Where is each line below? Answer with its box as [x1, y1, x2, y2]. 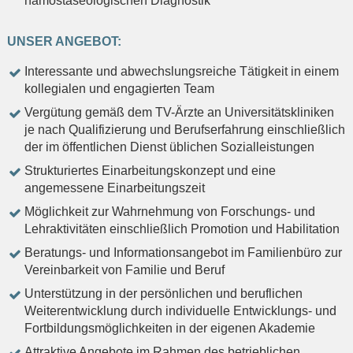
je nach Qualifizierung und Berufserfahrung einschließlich [24, 123, 345, 137]
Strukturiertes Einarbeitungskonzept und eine [24, 164, 276, 178]
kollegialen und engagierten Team [24, 82, 214, 96]
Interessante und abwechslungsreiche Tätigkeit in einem [24, 65, 339, 79]
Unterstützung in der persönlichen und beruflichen [24, 287, 303, 301]
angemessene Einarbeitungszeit [24, 181, 205, 195]
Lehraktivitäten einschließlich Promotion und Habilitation [24, 222, 340, 236]
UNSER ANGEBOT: [7, 35, 121, 49]
